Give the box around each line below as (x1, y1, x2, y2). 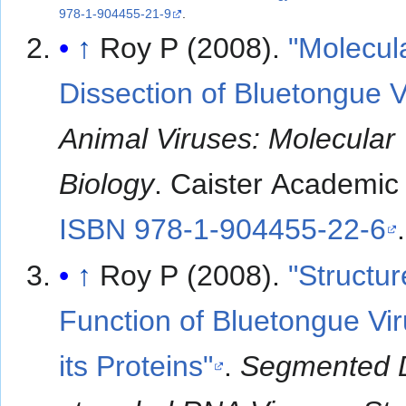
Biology (59, 168, 155, 201)
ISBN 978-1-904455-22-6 (59, 213, 387, 246)
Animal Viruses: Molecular (59, 122, 396, 156)
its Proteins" (59, 350, 214, 383)
